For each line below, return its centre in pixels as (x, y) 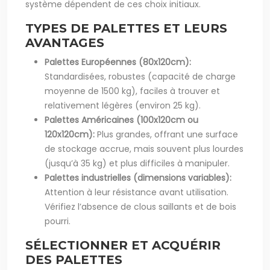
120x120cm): (71, 134)
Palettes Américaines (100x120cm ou (121, 120)
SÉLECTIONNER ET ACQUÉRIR (123, 245)
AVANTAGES (65, 43)
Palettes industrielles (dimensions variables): (138, 178)
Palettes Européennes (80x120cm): (118, 62)
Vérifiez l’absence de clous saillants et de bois (140, 207)
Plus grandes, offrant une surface (168, 134)
